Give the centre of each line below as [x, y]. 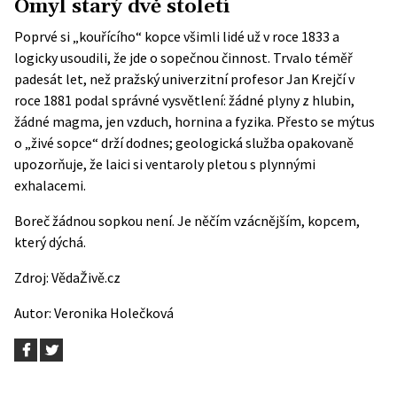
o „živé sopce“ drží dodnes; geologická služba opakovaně [184, 143]
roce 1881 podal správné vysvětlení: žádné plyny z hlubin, [184, 100]
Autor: [34, 313]
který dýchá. [50, 242]
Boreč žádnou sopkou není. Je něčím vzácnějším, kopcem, [187, 221]
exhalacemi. [50, 185]
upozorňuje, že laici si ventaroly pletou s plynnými [165, 164]
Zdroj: [33, 277]
